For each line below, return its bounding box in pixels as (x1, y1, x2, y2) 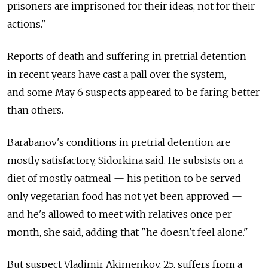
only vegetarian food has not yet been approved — (7, 190, 242, 202)
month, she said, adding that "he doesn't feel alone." (7, 226, 248, 238)
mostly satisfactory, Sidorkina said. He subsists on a (7, 154, 243, 166)
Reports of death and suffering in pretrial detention (7, 50, 246, 62)
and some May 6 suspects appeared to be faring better (7, 86, 260, 98)
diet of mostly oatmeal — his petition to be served (7, 172, 241, 184)
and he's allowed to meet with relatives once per (7, 208, 232, 220)
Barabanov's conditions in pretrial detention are (7, 136, 230, 148)
